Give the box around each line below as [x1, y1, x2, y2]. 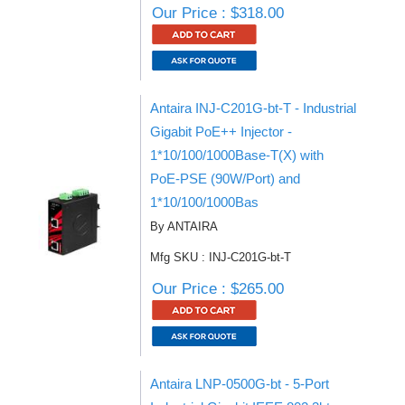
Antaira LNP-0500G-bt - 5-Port [150, 376, 329, 391]
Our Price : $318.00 [152, 5, 284, 22]
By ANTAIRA [150, 220, 218, 233]
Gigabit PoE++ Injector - [150, 124, 292, 139]
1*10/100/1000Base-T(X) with [150, 147, 324, 163]
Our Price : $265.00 [152, 280, 284, 297]
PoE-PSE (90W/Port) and [150, 171, 300, 186]
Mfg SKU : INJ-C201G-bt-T [150, 250, 291, 264]
